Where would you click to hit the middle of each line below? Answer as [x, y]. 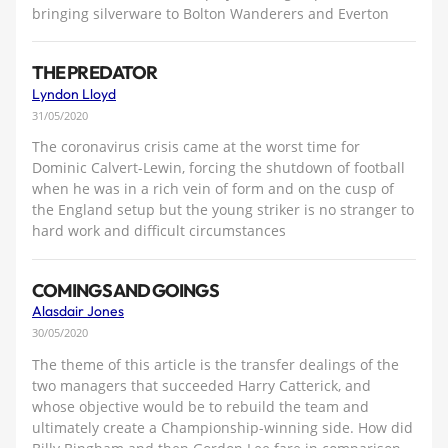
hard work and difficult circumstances [159, 231]
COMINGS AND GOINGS [125, 290]
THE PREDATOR [95, 73]
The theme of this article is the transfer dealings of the [215, 364]
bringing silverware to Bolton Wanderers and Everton [210, 13]
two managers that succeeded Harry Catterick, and [201, 385]
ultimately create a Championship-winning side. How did [222, 427]
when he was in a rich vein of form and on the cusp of [213, 189]
